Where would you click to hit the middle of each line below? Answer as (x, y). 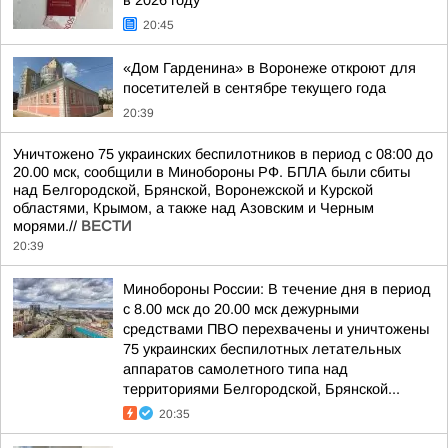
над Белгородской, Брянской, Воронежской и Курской (193, 190)
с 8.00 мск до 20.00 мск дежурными (241, 309)
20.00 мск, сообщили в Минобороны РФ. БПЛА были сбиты (211, 172)
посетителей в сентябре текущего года (254, 88)
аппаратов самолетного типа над (235, 369)
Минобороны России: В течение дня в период (277, 289)
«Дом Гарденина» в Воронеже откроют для (269, 68)
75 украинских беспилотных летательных (262, 349)
